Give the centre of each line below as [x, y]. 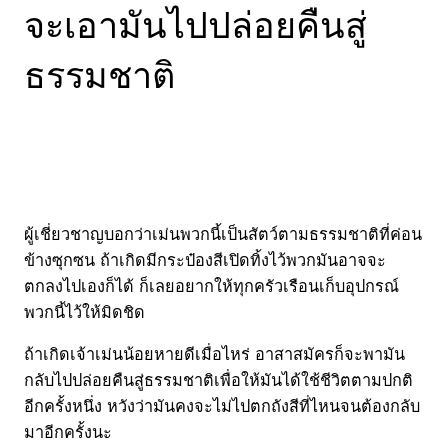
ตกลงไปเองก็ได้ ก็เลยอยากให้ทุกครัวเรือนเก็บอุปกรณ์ [211, 285]
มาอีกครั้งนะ [68, 431]
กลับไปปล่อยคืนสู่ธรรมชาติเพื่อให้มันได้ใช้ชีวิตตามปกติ [218, 379]
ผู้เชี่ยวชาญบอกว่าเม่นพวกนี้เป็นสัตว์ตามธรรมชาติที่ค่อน [223, 233]
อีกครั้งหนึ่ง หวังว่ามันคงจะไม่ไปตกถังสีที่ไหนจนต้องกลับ [222, 405]
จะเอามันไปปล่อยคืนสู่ [195, 25]
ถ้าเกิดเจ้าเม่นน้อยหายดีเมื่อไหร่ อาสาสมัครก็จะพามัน [214, 353]
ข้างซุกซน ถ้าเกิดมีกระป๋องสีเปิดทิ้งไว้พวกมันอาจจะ [205, 259]
